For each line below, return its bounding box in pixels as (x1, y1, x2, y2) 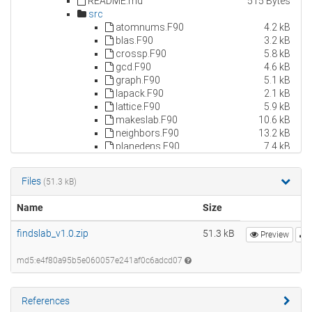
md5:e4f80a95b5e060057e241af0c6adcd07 (17, 256, 185, 266)
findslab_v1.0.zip (17, 228, 88, 240)
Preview (258, 230, 289, 240)
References (22, 295, 70, 307)
